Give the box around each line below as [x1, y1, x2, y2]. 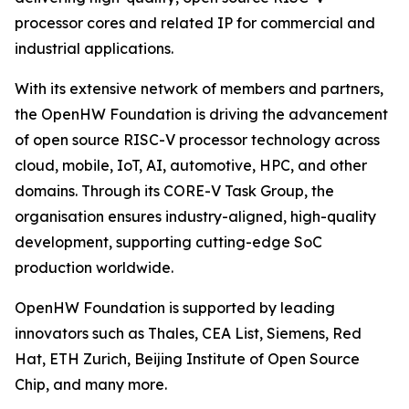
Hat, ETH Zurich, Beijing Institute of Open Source [15, 350, 360, 368]
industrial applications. [15, 39, 173, 58]
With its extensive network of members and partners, [15, 79, 383, 98]
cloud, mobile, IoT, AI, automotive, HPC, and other [15, 156, 367, 174]
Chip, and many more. [15, 375, 167, 393]
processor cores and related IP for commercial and [15, 14, 375, 32]
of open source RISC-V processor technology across [15, 131, 380, 149]
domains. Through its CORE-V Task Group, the [15, 182, 334, 200]
